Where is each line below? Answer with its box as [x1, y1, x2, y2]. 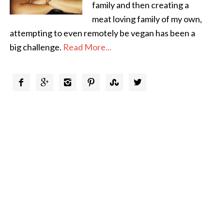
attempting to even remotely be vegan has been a [10, 27, 195, 38]
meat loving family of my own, [92, 13, 202, 24]
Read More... [63, 41, 111, 52]
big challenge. [10, 41, 63, 52]
